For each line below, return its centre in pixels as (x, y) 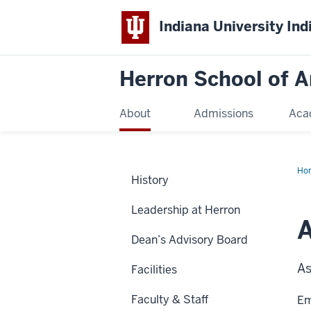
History (150, 180)
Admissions (223, 113)
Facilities (154, 269)
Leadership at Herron (186, 210)
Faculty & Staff (170, 299)
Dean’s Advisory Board (190, 239)
